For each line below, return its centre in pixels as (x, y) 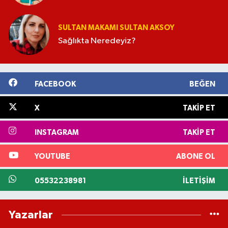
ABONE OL (195, 156)
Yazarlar (31, 215)
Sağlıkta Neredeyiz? (97, 41)
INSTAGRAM (56, 132)
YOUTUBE (52, 156)
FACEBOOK (55, 84)
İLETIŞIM (199, 181)
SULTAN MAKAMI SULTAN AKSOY (116, 28)
